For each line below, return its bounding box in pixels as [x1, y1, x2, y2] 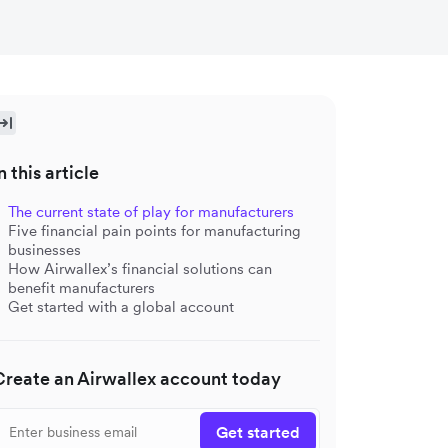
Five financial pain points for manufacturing [8, 221, 301, 240]
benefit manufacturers [8, 278, 155, 297]
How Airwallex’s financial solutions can [8, 259, 272, 278]
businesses [8, 240, 81, 259]
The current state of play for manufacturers [8, 202, 294, 221]
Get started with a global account [8, 297, 234, 316]
